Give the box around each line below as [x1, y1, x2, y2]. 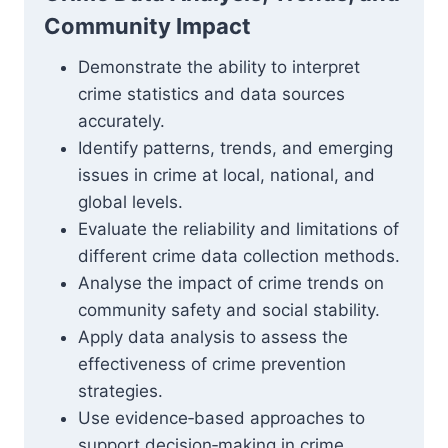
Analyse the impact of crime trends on [78, 273, 384, 293]
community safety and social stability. [78, 300, 380, 320]
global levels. [78, 192, 183, 212]
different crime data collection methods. [78, 246, 400, 266]
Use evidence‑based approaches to [78, 408, 365, 428]
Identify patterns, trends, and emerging [78, 138, 393, 158]
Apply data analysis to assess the [78, 327, 348, 347]
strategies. [78, 381, 163, 401]
